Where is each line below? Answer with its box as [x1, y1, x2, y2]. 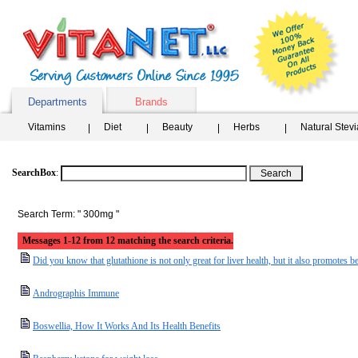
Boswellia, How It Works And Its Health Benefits [33, 320, 221, 332]
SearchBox [12, 167, 56, 178]
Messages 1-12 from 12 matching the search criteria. [22, 235, 233, 246]
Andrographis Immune [33, 288, 119, 299]
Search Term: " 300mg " [18, 209, 119, 220]
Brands [135, 96, 168, 108]
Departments [27, 96, 87, 108]
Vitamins [28, 121, 66, 133]
